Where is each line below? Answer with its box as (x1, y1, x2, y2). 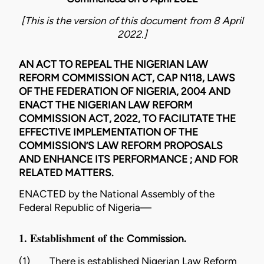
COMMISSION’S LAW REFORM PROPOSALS (19, 139, 223, 151)
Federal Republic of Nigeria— (19, 202, 151, 214)
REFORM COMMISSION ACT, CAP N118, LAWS (19, 71, 235, 84)
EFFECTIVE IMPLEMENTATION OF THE (19, 126, 198, 138)
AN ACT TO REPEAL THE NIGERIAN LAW (19, 58, 208, 70)
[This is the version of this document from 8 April (21, 14, 243, 27)
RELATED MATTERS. (19, 166, 114, 179)
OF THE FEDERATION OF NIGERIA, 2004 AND (19, 85, 230, 97)
